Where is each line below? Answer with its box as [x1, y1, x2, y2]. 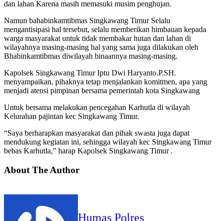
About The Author [4, 164, 79, 175]
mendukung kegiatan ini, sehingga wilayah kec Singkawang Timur [4, 137, 212, 146]
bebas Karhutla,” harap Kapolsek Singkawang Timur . [4, 146, 173, 155]
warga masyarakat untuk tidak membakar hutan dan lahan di [4, 34, 191, 42]
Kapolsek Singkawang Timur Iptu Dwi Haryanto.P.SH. [4, 68, 176, 77]
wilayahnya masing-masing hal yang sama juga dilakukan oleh [4, 42, 198, 51]
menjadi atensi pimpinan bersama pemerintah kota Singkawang [4, 86, 200, 95]
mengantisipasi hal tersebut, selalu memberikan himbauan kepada [4, 25, 206, 34]
